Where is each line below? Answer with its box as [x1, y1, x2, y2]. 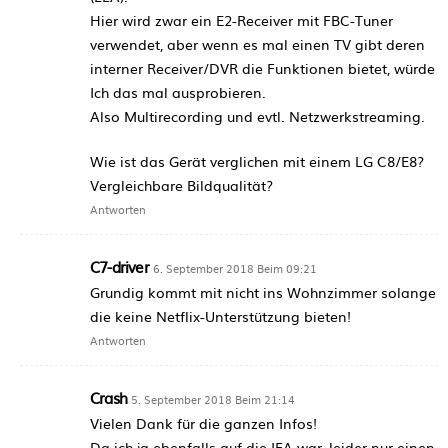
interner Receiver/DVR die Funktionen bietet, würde [90, 57, 435, 78]
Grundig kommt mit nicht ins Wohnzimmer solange [90, 281, 436, 302]
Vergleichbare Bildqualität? [90, 174, 273, 195]
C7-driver [90, 254, 149, 278]
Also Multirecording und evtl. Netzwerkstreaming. [90, 105, 425, 126]
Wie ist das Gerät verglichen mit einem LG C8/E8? [90, 150, 424, 171]
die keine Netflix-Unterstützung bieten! [90, 305, 351, 326]
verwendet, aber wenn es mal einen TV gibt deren [90, 33, 425, 54]
